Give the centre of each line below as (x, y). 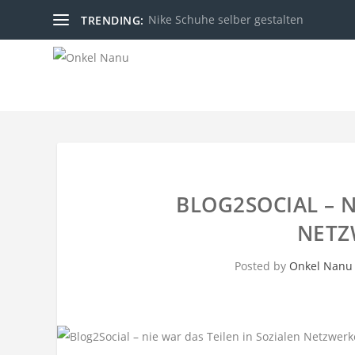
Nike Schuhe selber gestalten (225, 19)
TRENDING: (113, 20)
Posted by (262, 266)
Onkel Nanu (321, 266)
